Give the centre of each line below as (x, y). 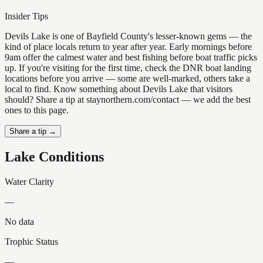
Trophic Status (31, 241)
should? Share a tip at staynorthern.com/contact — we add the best (128, 100)
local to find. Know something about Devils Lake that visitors (119, 89)
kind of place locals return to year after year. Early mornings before (128, 47)
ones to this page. (37, 110)
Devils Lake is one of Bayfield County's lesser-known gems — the (128, 36)
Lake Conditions (54, 157)
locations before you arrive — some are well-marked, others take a (127, 79)
